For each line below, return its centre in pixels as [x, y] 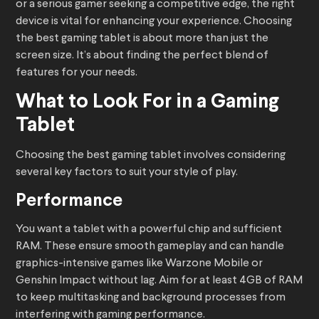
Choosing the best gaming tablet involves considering [151, 156]
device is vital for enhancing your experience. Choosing [154, 22]
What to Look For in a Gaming [147, 103]
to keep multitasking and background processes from [151, 298]
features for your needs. [78, 73]
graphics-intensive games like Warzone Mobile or [139, 264]
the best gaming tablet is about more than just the [142, 39]
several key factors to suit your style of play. [128, 173]
